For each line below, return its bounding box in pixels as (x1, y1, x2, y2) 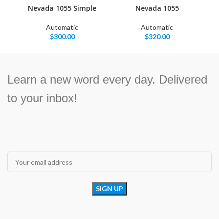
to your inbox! (7, 91, 77, 105)
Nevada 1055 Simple (28, 3, 96, 13)
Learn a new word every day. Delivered (7, 73, 207, 87)
